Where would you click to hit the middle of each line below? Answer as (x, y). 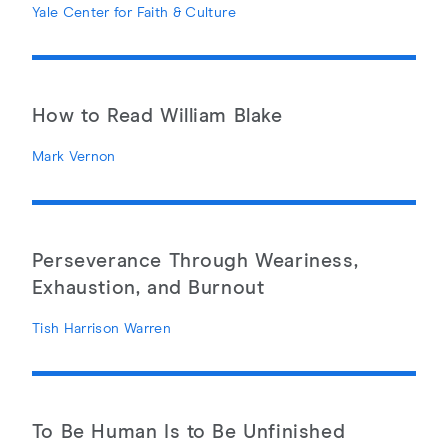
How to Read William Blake (157, 117)
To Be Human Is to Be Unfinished (188, 433)
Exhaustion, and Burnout (148, 288)
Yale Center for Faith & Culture (133, 12)
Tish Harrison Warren (101, 328)
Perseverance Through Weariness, (195, 261)
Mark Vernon (73, 157)
